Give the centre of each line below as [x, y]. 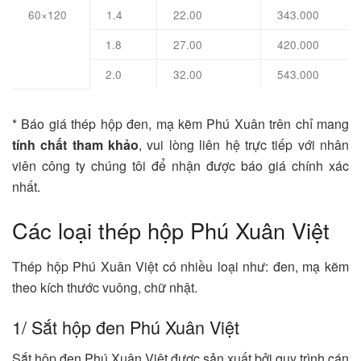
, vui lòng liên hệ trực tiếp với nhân [244, 145]
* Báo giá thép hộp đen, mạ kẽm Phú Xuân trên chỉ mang [180, 124]
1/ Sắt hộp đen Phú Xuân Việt [126, 327]
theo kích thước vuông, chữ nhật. [105, 287]
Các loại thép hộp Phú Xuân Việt [171, 230]
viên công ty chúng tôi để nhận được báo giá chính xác [180, 166]
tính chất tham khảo [76, 145]
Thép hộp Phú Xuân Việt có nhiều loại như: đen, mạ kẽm [180, 266]
